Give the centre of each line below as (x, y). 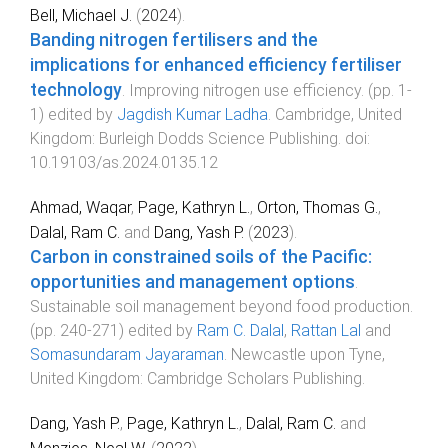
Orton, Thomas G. (317, 207)
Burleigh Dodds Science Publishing (218, 139)
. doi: (354, 139)
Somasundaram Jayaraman (127, 354)
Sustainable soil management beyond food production (220, 306)
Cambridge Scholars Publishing (254, 378)
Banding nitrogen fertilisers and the (174, 40)
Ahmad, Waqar (80, 207)
